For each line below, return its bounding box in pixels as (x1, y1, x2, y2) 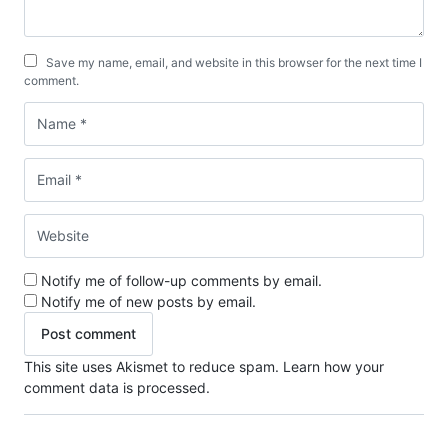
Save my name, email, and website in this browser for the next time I (46, 54, 422, 70)
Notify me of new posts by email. (41, 292, 256, 310)
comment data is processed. (24, 378, 210, 396)
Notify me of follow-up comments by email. (41, 271, 322, 289)
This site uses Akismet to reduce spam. (24, 357, 283, 375)
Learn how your (283, 357, 384, 375)
